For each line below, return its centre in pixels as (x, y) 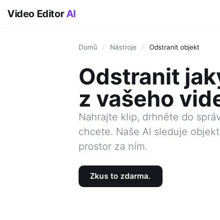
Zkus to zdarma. (121, 176)
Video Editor (37, 14)
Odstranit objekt (174, 47)
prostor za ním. (113, 146)
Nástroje (123, 47)
